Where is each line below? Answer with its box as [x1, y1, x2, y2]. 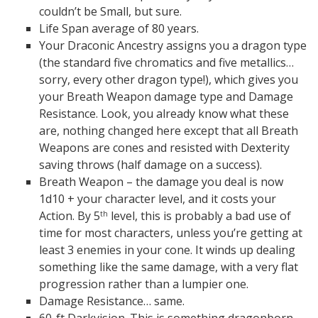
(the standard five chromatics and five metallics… [39, 55, 294, 70]
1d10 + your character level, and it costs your [39, 191, 276, 207]
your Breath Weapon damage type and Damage [39, 89, 293, 104]
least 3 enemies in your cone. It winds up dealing [39, 242, 295, 258]
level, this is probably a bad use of [108, 208, 291, 224]
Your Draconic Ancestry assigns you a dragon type [39, 38, 307, 53]
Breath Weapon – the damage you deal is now [39, 174, 283, 190]
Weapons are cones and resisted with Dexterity [39, 140, 290, 155]
